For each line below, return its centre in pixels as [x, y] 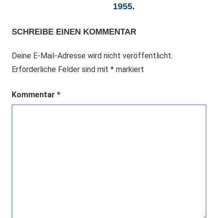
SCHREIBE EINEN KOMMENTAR [74, 32]
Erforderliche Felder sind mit [61, 69]
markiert [129, 69]
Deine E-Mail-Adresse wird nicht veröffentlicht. [92, 55]
